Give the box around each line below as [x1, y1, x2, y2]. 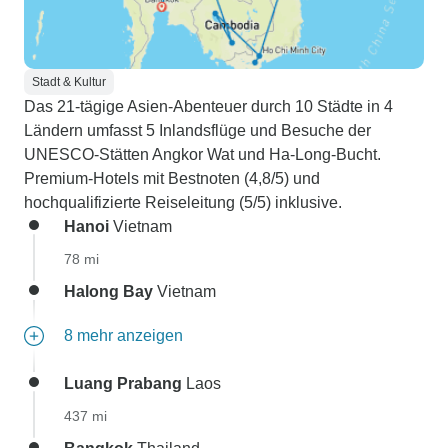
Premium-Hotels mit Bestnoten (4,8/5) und [24, 170, 320, 187]
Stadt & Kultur [32, 75, 106, 89]
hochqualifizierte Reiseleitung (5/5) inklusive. [24, 194, 342, 211]
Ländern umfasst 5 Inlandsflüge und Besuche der [24, 122, 371, 139]
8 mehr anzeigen [64, 327, 183, 344]
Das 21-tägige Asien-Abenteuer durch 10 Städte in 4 [24, 98, 393, 115]
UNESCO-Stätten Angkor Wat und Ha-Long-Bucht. [24, 146, 381, 163]
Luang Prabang [64, 375, 182, 392]
